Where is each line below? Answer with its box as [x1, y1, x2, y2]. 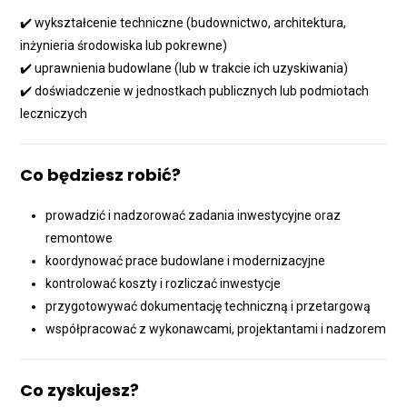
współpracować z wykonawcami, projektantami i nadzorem [45, 322, 387, 337]
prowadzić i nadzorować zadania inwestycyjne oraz [45, 208, 342, 223]
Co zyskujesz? [20, 379, 140, 402]
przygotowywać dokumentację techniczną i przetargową [45, 299, 372, 314]
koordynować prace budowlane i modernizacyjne [45, 253, 326, 269]
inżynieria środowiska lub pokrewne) [20, 38, 228, 54]
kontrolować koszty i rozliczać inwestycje [45, 276, 282, 292]
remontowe [45, 231, 114, 246]
